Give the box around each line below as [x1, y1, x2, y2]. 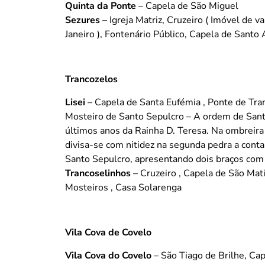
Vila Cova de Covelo [65, 226, 151, 240]
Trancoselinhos [65, 166, 131, 180]
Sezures [65, 13, 100, 27]
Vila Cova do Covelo [65, 248, 151, 262]
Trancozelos [65, 73, 118, 86]
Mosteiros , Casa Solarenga [65, 180, 182, 194]
